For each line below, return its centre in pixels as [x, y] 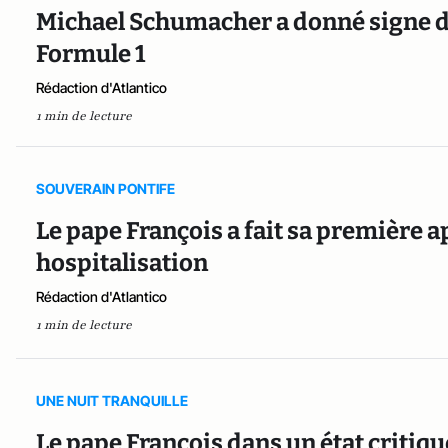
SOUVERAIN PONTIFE [105, 189]
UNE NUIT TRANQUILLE [112, 400]
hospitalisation [122, 263]
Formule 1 [90, 54]
